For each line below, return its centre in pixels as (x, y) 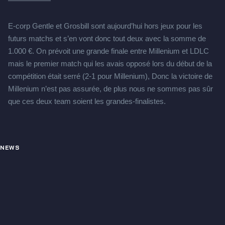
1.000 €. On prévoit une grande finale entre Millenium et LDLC (108, 51)
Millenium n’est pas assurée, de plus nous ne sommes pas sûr (110, 88)
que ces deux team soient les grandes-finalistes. (87, 101)
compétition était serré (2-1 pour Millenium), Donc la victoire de (110, 76)
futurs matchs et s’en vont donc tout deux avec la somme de (107, 38)
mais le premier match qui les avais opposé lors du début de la (110, 63)
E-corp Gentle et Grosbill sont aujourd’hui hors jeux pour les (105, 26)
